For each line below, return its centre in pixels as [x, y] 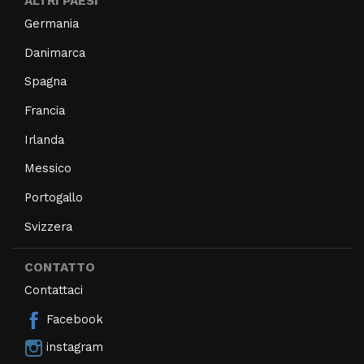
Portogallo [54, 198]
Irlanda [44, 139]
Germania [52, 24]
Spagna [45, 82]
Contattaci [54, 290]
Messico [48, 169]
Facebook [73, 319]
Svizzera [48, 226]
